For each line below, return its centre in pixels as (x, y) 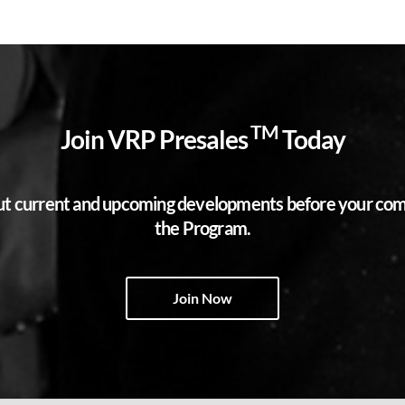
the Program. (202, 227)
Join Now (202, 297)
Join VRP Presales (154, 139)
